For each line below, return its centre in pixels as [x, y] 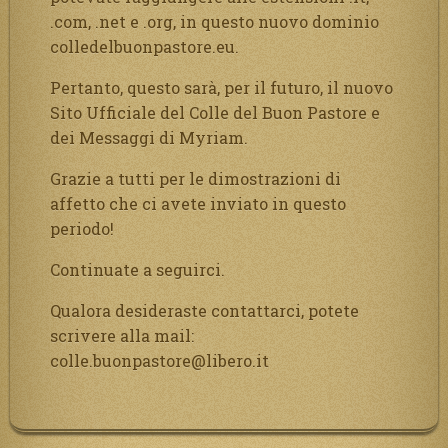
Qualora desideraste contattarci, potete [204, 310]
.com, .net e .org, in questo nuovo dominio [214, 21]
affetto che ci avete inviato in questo [198, 203]
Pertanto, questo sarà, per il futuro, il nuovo [221, 87]
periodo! [82, 228]
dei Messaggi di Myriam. [149, 137]
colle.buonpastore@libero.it [159, 360]
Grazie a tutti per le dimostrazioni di [195, 178]
